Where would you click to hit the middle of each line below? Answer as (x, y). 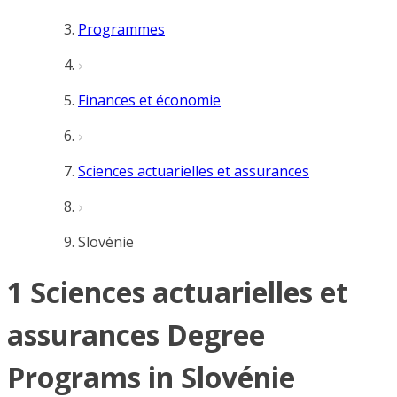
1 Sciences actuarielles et (178, 292)
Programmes (121, 29)
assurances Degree (136, 335)
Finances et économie (149, 100)
